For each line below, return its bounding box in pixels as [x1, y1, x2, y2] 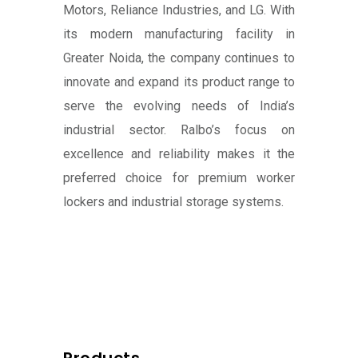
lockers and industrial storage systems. [63, 194, 284, 210]
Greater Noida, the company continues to [63, 50, 295, 66]
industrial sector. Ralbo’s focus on [63, 122, 295, 138]
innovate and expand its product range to [63, 74, 295, 90]
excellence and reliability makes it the [63, 146, 295, 162]
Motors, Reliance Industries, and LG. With [63, 2, 295, 18]
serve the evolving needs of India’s [63, 98, 295, 114]
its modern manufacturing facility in [63, 26, 295, 42]
